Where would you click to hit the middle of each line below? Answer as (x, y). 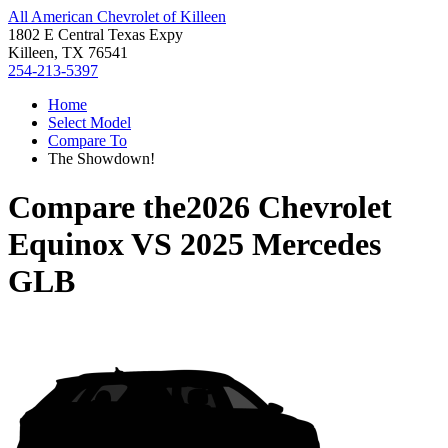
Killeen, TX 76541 (68, 52)
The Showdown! (101, 158)
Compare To (87, 140)
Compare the (97, 207)
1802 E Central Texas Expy (95, 34)
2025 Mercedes (280, 244)
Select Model (89, 122)
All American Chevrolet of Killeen (117, 16)
